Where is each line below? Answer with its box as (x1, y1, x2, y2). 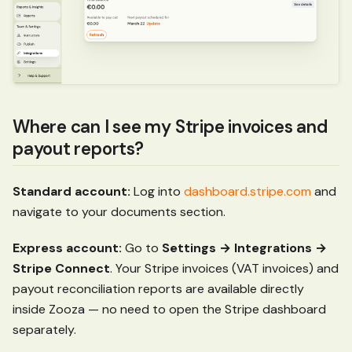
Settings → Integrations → (162, 239, 327, 256)
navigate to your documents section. (13, 203, 225, 220)
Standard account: (13, 182, 130, 200)
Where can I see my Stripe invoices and (13, 115, 328, 138)
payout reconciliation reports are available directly (13, 280, 304, 297)
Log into (130, 182, 184, 200)
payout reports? (13, 137, 144, 160)
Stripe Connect (13, 259, 110, 277)
